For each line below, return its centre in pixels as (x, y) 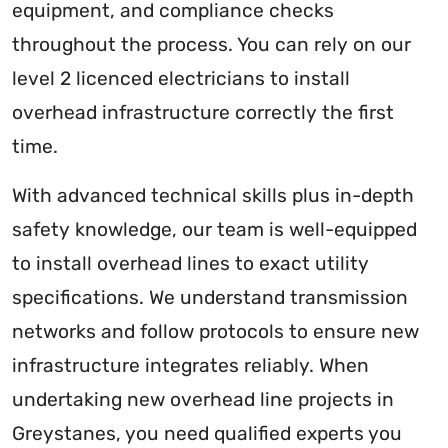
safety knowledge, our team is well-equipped (214, 229)
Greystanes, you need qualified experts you (207, 433)
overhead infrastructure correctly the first (203, 112)
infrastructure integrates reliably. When (190, 365)
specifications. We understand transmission (210, 297)
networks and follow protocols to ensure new (215, 331)
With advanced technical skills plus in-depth (213, 195)
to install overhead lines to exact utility (190, 263)
